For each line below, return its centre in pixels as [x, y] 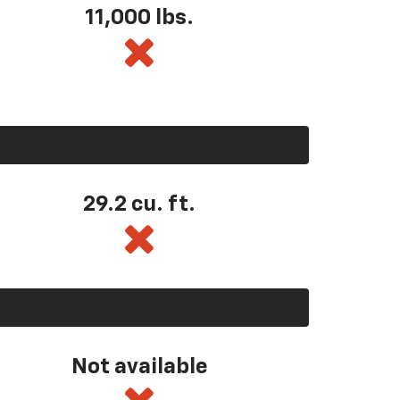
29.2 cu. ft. [139, 204]
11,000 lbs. [139, 18]
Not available [139, 367]
